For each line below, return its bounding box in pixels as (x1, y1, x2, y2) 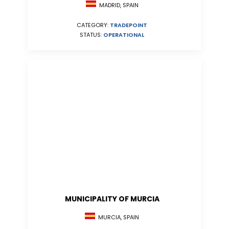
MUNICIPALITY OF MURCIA (64, 194, 159, 204)
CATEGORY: (77, 21, 110, 30)
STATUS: (80, 31, 103, 39)
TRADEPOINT (110, 21, 147, 30)
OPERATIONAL (103, 31, 144, 39)
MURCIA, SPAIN (95, 213, 139, 222)
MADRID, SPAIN (96, 1, 139, 10)
